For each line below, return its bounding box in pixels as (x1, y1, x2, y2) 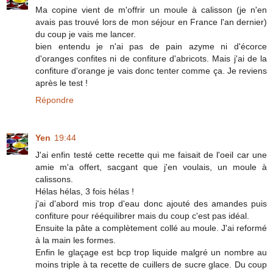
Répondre (35, 94, 74, 105)
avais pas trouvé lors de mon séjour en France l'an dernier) (35, 16, 267, 27)
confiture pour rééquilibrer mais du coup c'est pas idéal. (35, 210, 249, 221)
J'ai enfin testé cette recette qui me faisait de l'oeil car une (35, 149, 267, 160)
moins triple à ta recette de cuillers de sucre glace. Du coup (35, 259, 267, 269)
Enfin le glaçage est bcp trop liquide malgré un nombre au (35, 247, 267, 257)
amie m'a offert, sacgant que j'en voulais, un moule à (35, 161, 267, 172)
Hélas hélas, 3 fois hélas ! (35, 186, 134, 196)
